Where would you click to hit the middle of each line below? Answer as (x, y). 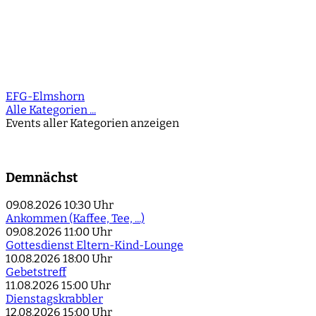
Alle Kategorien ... (51, 109)
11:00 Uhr (88, 232)
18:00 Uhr (87, 259)
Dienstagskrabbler (54, 299)
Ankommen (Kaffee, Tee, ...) (75, 219)
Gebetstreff (36, 272)
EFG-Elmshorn (45, 96)
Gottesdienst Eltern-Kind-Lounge (95, 245)
